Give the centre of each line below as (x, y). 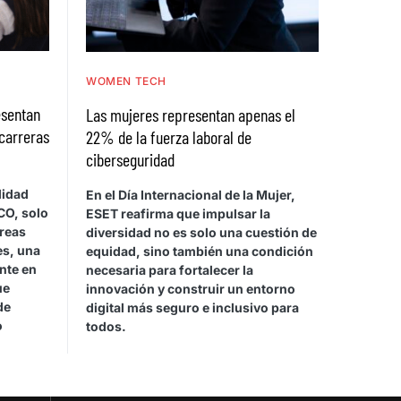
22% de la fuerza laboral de (169, 137)
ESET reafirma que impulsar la (178, 213)
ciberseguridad (130, 159)
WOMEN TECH (126, 81)
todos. (106, 326)
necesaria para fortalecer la (170, 269)
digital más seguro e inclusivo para (192, 307)
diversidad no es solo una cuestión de (201, 232)
